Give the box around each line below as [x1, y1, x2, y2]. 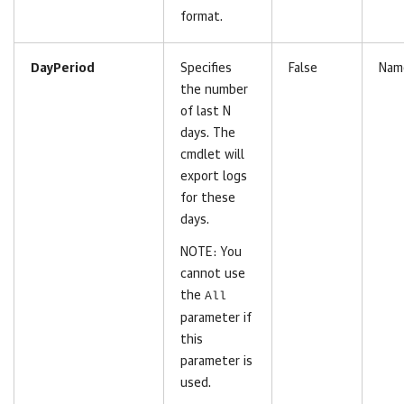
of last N [180, 106, 231, 118]
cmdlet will [180, 149, 244, 161]
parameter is [180, 355, 252, 368]
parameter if [180, 312, 252, 325]
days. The [180, 127, 235, 140]
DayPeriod [31, 62, 95, 75]
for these [180, 192, 235, 205]
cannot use [180, 268, 245, 280]
